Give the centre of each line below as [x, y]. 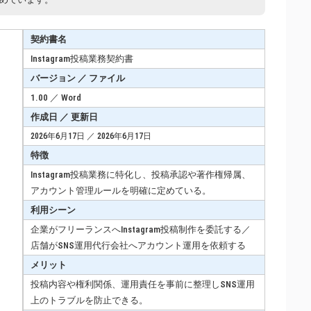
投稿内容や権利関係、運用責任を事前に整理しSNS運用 [143, 284]
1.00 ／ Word [56, 97]
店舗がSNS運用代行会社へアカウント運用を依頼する [138, 245]
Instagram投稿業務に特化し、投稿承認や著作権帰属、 [141, 174]
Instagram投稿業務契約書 [82, 58]
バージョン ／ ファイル [78, 78]
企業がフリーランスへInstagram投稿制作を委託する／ [141, 229]
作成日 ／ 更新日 [64, 117]
